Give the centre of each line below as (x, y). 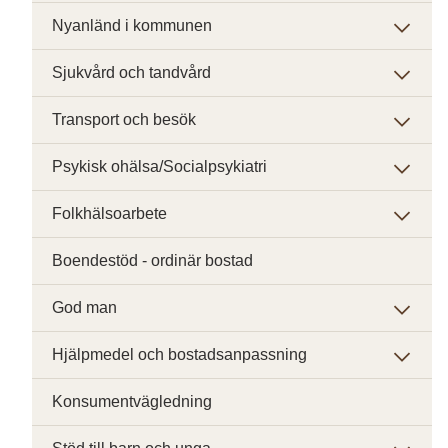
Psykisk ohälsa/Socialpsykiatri (159, 166)
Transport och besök (124, 119)
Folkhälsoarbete (109, 213)
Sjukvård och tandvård (131, 72)
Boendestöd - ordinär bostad (152, 260)
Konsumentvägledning (132, 401)
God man (84, 307)
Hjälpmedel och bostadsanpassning (179, 354)
